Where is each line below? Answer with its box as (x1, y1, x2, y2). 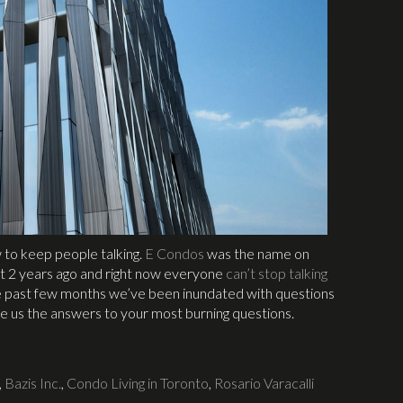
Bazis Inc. (4, 373, 61, 391)
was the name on (204, 244, 309, 262)
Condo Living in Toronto (67, 373, 209, 391)
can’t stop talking (226, 264, 327, 282)
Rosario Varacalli (214, 373, 314, 391)
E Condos (145, 244, 204, 262)
